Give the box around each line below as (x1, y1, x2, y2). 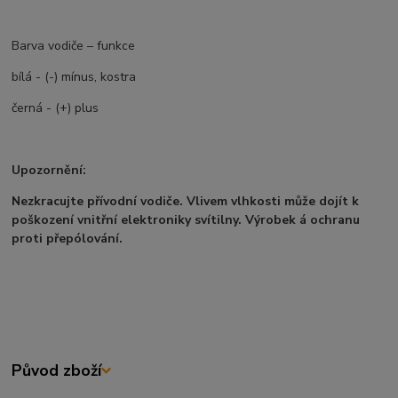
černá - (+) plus (12, 99, 99, 117)
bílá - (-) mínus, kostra (12, 68, 137, 86)
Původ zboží (12, 360, 102, 382)
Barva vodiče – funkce (12, 37, 136, 55)
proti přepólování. (12, 230, 123, 248)
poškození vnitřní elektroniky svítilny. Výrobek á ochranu (12, 211, 361, 229)
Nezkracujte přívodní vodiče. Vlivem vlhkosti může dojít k (12, 193, 360, 211)
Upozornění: (12, 162, 87, 179)
